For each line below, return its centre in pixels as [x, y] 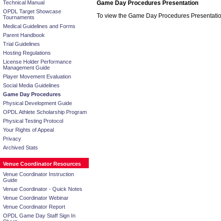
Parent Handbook [24, 35]
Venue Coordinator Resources [42, 164]
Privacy [12, 139]
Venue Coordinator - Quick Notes [43, 189]
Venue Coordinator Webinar [36, 198]
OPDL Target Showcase [32, 11]
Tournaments [19, 17]
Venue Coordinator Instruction [38, 174]
